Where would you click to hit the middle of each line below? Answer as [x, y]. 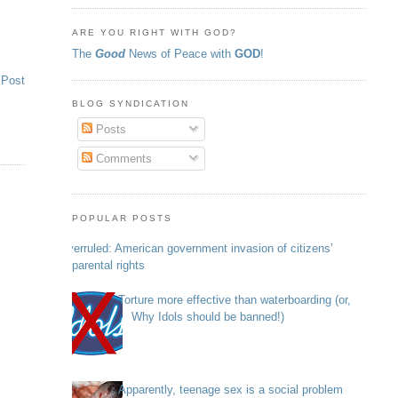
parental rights [108, 265]
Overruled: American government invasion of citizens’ [195, 248]
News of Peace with [181, 54]
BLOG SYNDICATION [130, 104]
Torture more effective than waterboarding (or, [234, 300]
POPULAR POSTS [122, 218]
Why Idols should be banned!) [207, 317]
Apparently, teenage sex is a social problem [230, 389]
